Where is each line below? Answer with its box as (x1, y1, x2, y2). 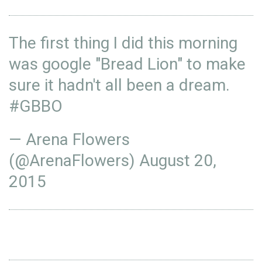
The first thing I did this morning (9, 33, 237, 53)
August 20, (139, 151, 216, 170)
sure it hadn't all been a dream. (9, 75, 230, 95)
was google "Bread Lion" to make (9, 54, 246, 74)
